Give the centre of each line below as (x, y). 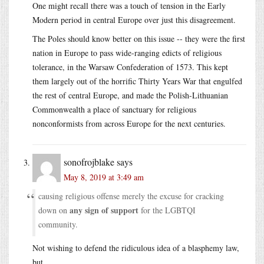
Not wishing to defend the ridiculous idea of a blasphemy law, (136, 248)
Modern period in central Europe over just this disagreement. (134, 20)
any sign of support (104, 210)
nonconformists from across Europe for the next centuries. (129, 124)
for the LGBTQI (167, 210)
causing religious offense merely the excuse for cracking (131, 196)
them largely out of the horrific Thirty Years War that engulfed (137, 81)
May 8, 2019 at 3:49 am (104, 177)
